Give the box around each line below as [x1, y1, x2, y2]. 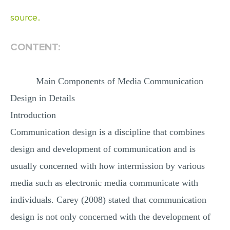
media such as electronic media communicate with [10, 178, 198, 188]
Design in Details [10, 93, 75, 103]
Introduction [10, 110, 56, 120]
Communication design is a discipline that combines [10, 127, 205, 137]
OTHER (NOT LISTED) [83, 43, 147, 51]
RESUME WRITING [88, 25, 142, 32]
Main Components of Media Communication [36, 76, 203, 86]
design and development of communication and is [10, 144, 196, 154]
